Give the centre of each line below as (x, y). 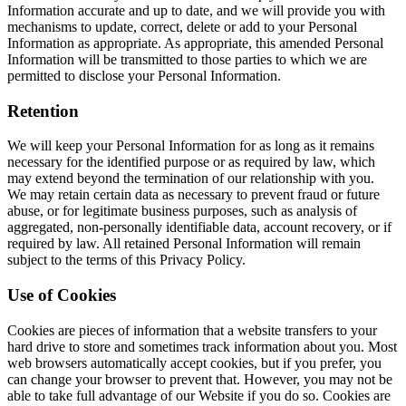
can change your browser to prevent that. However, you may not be (200, 379)
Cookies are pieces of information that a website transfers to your (192, 330)
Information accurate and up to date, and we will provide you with (196, 10)
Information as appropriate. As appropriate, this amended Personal (195, 43)
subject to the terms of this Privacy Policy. (126, 260)
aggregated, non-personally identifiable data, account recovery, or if (199, 227)
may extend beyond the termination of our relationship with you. (194, 179)
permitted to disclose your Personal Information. (144, 75)
